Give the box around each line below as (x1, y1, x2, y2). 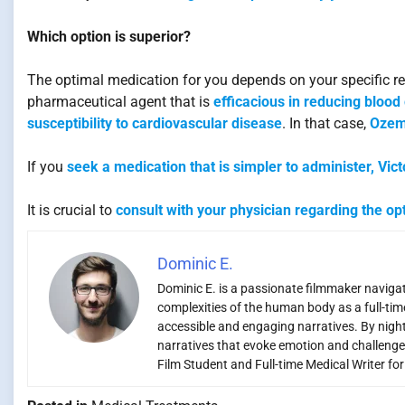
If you (27, 157, 67, 175)
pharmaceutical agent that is (27, 92, 213, 110)
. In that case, (282, 114, 370, 132)
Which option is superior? (27, 27, 191, 45)
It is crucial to (27, 201, 112, 219)
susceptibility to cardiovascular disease (27, 114, 282, 132)
